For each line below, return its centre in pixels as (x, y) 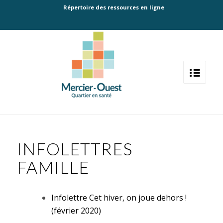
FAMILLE (53, 167)
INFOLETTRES (74, 149)
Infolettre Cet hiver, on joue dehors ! (119, 198)
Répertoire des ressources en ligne (114, 7)
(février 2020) (76, 211)
